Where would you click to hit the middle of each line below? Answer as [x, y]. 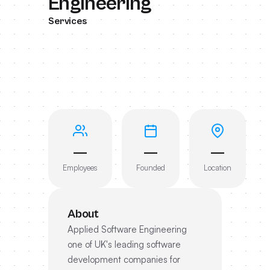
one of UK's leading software [124, 244]
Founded [151, 168]
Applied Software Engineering [127, 229]
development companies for [124, 259]
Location [218, 168]
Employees [80, 168]
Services [67, 21]
